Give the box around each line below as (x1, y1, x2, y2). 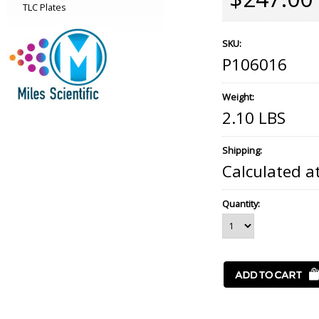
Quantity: (222, 197, 260, 210)
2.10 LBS (222, 107, 286, 129)
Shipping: (222, 144, 262, 157)
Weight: (222, 90, 254, 103)
